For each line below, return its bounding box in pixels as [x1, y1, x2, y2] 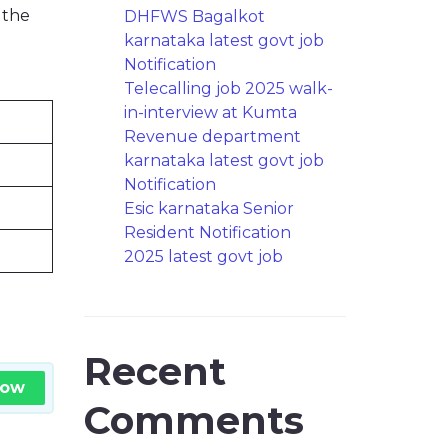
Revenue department [123, 127, 301, 146]
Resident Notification [123, 223, 291, 242]
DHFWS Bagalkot [123, 7, 265, 26]
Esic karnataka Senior [123, 199, 294, 218]
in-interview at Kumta [123, 103, 297, 122]
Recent [83, 348, 226, 395]
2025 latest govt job [123, 247, 283, 266]
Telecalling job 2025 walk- [123, 79, 333, 98]
